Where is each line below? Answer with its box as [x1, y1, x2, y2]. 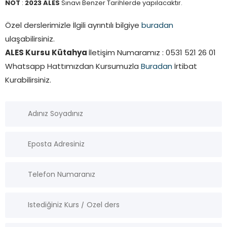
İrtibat [172, 63, 197, 71]
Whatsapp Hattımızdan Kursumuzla [5, 63, 141, 71]
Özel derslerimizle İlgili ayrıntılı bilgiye [5, 22, 141, 30]
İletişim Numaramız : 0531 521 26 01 [89, 50, 216, 58]
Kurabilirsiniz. [5, 77, 51, 85]
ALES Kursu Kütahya [5, 50, 89, 58]
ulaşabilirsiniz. [5, 36, 55, 44]
